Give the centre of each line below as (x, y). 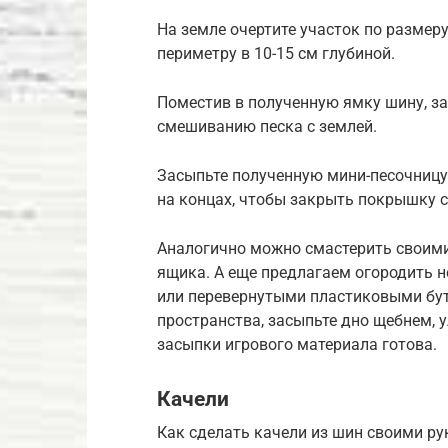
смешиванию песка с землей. (267, 127)
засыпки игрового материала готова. (297, 345)
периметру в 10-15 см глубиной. (276, 54)
